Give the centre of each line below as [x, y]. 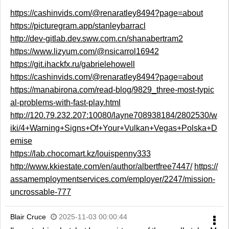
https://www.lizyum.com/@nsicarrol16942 [84, 52]
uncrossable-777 [40, 192]
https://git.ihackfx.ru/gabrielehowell [72, 64]
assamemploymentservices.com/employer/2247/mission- [112, 179]
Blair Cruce [28, 217]
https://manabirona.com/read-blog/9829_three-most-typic [112, 90]
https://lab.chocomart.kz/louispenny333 [80, 154]
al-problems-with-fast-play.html [65, 103]
